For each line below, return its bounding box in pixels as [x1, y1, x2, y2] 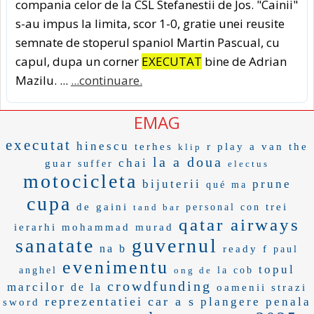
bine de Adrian [202, 53, 287, 69]
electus [228, 158, 269, 169]
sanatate [15, 234, 95, 257]
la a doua [153, 153, 223, 170]
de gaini [76, 200, 128, 212]
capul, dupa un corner [15, 53, 142, 69]
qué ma [205, 179, 247, 190]
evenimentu [62, 257, 169, 278]
